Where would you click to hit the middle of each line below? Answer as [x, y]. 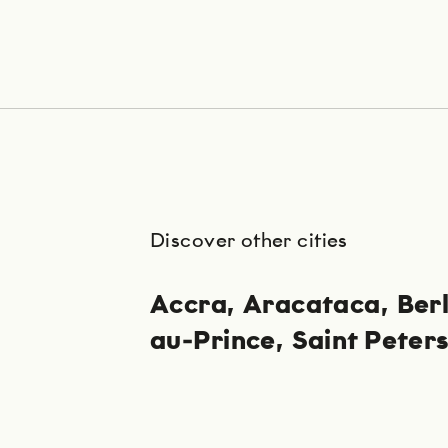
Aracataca [311, 305]
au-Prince [213, 341]
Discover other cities [249, 240]
